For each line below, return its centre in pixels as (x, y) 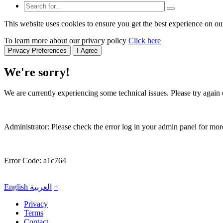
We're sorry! (37, 72)
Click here (145, 40)
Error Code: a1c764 (35, 161)
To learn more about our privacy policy (66, 40)
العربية (41, 187)
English (17, 187)
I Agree (87, 50)
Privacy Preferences (37, 50)
